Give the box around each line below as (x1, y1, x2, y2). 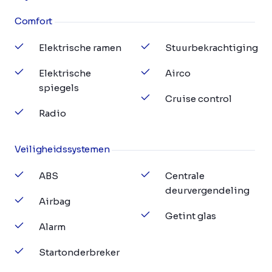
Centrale (165, 170, 205, 182)
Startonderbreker (39, 246, 120, 258)
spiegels (39, 82, 79, 93)
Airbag (39, 195, 70, 207)
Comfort (15, 15, 52, 27)
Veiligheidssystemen (15, 143, 110, 155)
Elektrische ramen (39, 42, 121, 53)
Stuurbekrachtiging (165, 42, 258, 53)
